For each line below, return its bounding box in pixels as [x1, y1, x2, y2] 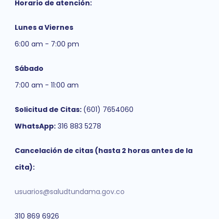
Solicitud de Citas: [15, 105, 83, 115]
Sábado [15, 64, 44, 74]
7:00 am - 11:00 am [15, 80, 79, 90]
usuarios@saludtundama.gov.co [15, 187, 125, 197]
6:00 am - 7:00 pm [15, 39, 79, 49]
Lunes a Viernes [15, 22, 73, 33]
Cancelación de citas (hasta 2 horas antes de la [15, 146, 193, 156]
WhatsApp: [15, 121, 56, 131]
